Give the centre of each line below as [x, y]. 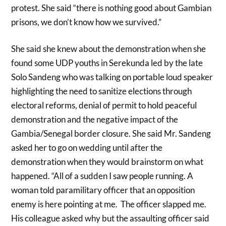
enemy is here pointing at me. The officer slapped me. [109, 204]
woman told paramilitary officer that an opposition [103, 190]
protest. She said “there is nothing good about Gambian [111, 8]
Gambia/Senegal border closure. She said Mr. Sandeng [111, 134]
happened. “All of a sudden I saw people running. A [102, 176]
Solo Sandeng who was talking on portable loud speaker [112, 77]
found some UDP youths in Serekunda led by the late [107, 63]
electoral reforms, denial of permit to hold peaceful [104, 105]
